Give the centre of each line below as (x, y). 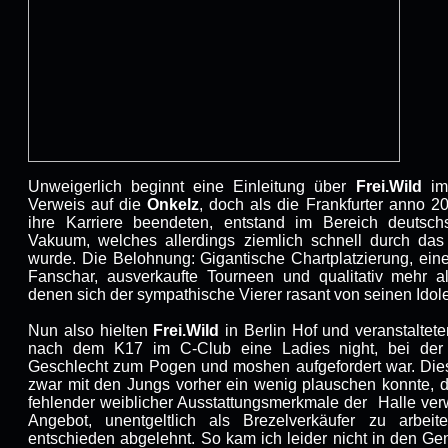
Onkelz (173, 204)
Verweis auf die (88, 204)
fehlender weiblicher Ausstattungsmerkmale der (198, 402)
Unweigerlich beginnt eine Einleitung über (192, 186)
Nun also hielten (91, 330)
